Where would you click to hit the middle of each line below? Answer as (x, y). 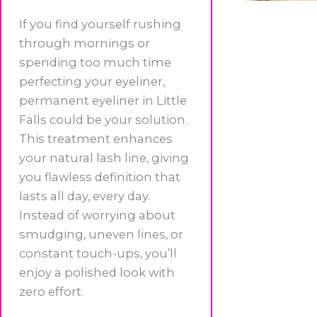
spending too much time (95, 62)
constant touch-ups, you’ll (98, 253)
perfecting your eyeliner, (92, 81)
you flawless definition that (100, 177)
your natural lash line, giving (104, 157)
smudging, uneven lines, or (101, 234)
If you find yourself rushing (100, 24)
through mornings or (85, 43)
